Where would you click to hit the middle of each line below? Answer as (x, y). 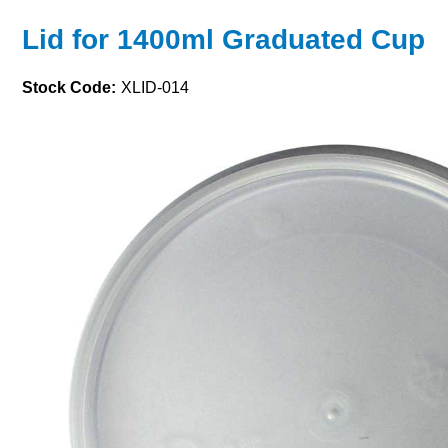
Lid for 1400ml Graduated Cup (223, 39)
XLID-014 (155, 87)
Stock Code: (69, 87)
